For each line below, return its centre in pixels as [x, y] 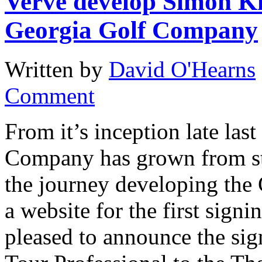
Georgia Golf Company [131, 30]
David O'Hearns [182, 69]
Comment [50, 95]
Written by [57, 69]
